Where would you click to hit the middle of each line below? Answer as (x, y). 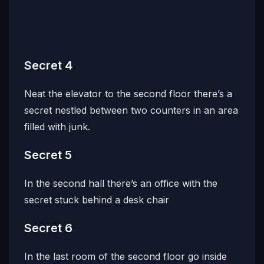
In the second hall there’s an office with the (121, 183)
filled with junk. (57, 126)
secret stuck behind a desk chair (97, 199)
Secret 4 (48, 65)
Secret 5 (48, 155)
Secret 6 (48, 228)
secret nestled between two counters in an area (131, 110)
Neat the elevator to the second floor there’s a (128, 93)
